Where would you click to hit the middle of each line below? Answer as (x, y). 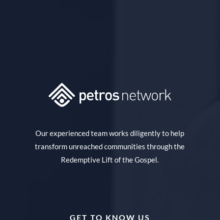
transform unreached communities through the (110, 147)
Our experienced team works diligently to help (110, 133)
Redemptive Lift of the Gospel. (110, 160)
